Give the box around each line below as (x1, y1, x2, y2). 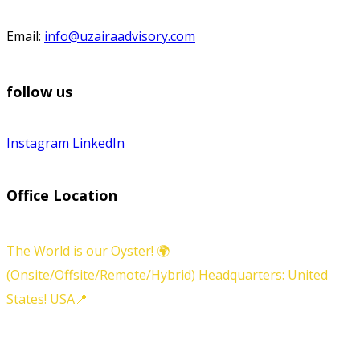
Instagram (6, 134, 69, 153)
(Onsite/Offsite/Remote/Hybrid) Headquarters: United (6, 266, 328, 284)
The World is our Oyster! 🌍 (6, 242, 170, 260)
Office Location (6, 186, 117, 206)
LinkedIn (72, 134, 125, 153)
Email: (6, 27, 44, 45)
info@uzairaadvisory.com (44, 27, 195, 45)
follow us (6, 81, 72, 101)
